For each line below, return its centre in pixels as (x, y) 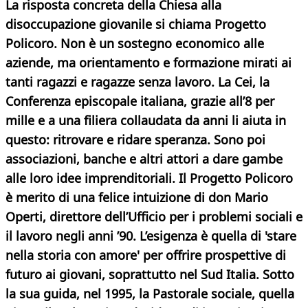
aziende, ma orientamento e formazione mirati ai (148, 63)
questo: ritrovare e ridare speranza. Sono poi (135, 140)
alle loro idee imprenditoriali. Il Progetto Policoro (149, 178)
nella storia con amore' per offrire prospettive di (146, 255)
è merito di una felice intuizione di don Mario (137, 198)
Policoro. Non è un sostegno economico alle (135, 44)
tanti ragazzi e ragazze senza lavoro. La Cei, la (137, 82)
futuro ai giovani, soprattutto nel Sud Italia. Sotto (150, 275)
